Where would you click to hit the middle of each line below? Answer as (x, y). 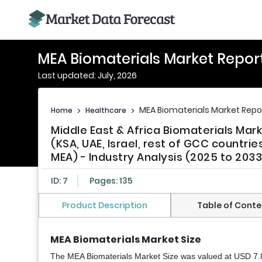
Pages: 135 (111, 181)
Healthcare (106, 110)
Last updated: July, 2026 (87, 75)
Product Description (104, 206)
